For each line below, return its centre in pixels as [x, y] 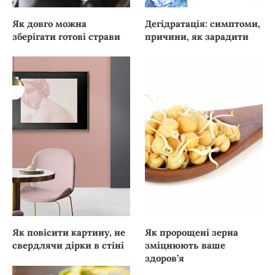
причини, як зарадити [197, 37]
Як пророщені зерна [192, 232]
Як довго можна [49, 24]
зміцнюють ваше [185, 245]
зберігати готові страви [66, 37]
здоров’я [165, 258]
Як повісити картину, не [69, 232]
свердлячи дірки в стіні [68, 245]
